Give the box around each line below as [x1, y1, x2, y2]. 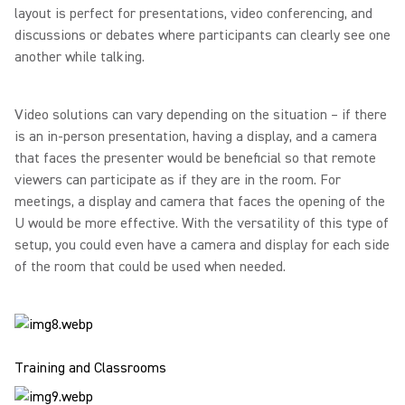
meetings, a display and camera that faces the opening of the [14, 193, 385, 211]
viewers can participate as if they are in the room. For [14, 171, 341, 189]
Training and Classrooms [14, 359, 166, 377]
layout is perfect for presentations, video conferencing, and [14, 5, 372, 23]
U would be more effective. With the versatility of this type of [14, 214, 389, 232]
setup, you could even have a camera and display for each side [14, 236, 390, 254]
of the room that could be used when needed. [14, 258, 286, 276]
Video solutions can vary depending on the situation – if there [14, 106, 387, 124]
